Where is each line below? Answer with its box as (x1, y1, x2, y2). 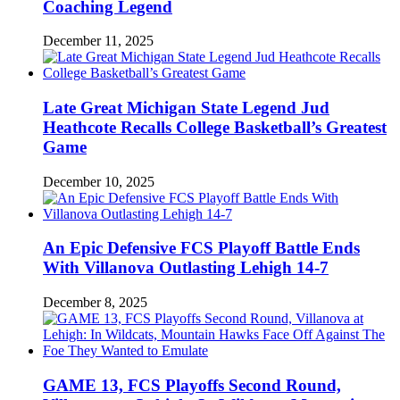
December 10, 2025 (43, 173, 154, 189)
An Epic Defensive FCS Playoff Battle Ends (43, 238, 360, 258)
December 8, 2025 (43, 295, 147, 311)
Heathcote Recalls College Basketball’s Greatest (43, 118, 387, 137)
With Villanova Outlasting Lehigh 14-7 (43, 258, 329, 278)
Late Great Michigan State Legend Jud (43, 98, 329, 117)
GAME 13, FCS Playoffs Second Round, (43, 375, 341, 395)
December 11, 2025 (43, 33, 154, 49)
